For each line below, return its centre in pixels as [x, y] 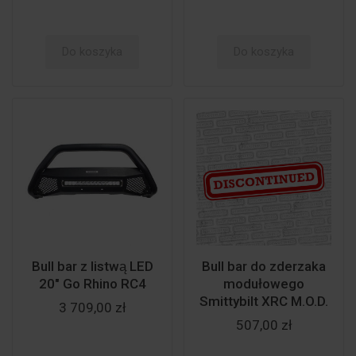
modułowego [264, 284]
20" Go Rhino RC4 [92, 284]
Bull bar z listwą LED [92, 266]
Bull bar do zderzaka [264, 266]
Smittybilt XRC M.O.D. [264, 301]
